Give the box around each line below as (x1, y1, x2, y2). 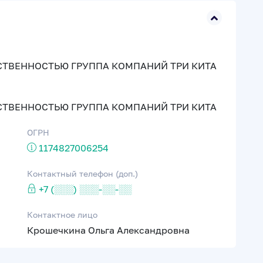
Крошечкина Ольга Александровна (27, 224, 190, 236)
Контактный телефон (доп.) (27, 168, 138, 178)
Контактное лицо (27, 210, 97, 220)
